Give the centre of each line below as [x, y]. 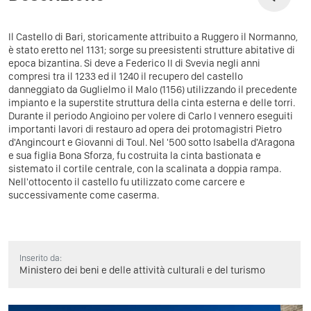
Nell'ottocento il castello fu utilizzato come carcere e [127, 182]
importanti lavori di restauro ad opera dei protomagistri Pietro [145, 129]
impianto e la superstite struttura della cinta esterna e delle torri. [152, 102]
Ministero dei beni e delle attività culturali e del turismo [142, 270]
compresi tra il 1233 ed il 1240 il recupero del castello [126, 76]
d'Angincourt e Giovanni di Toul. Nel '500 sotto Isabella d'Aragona [152, 142]
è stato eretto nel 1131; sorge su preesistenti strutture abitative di [152, 50]
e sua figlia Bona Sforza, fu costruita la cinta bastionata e [135, 155]
